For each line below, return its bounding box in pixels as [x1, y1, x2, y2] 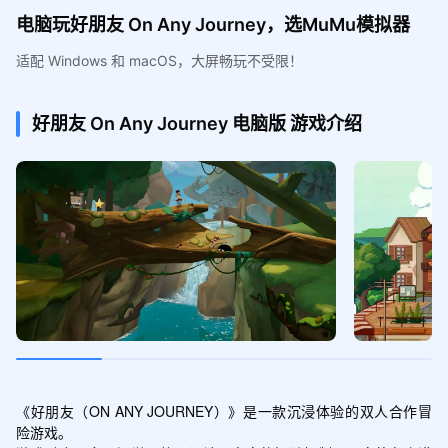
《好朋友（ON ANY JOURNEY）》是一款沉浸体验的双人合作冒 [15, 400, 433, 421]
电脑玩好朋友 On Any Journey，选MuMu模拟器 [15, 13, 410, 35]
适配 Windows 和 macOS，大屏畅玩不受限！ [15, 51, 303, 69]
